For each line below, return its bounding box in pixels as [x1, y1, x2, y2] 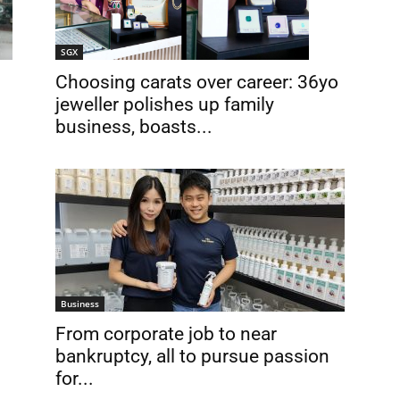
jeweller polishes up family [55, 93, 274, 115]
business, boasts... [55, 115, 212, 137]
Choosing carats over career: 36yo [55, 71, 338, 93]
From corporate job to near [55, 323, 277, 345]
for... [55, 368, 94, 389]
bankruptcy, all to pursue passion [55, 346, 329, 367]
